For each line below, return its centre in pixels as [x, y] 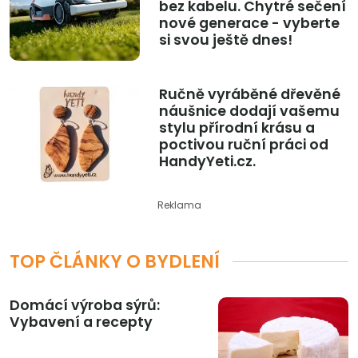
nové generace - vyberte [249, 24]
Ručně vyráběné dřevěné [249, 95]
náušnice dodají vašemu [249, 111]
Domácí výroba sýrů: [85, 306]
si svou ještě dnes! [225, 40]
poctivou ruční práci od [243, 145]
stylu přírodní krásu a [237, 128]
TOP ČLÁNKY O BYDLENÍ [115, 262]
